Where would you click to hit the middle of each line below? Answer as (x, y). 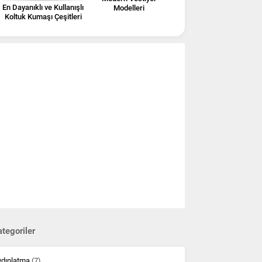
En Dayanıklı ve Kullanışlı (43, 7)
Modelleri (129, 8)
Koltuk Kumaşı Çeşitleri (43, 16)
